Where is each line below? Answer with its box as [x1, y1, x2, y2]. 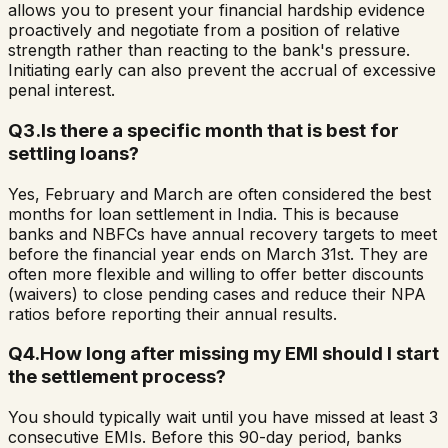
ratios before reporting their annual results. [8, 303, 337, 324]
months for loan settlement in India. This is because [8, 203, 399, 224]
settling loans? [8, 142, 139, 166]
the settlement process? [8, 365, 226, 389]
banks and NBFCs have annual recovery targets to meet [8, 223, 437, 244]
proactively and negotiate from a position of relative [8, 20, 400, 41]
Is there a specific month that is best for [41, 119, 399, 143]
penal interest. [8, 80, 115, 101]
